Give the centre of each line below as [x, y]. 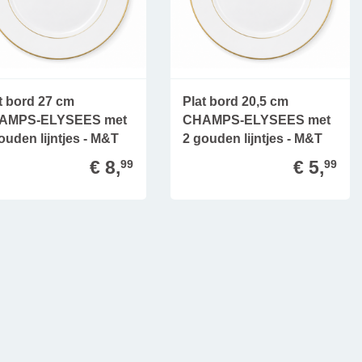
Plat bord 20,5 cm [236, 101]
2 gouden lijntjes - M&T [253, 138]
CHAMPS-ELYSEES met [257, 120]
